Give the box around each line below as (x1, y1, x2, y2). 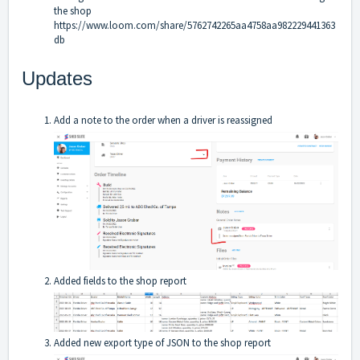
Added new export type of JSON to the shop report (54, 336, 271, 350)
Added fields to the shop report (54, 274, 186, 288)
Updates (22, 67, 92, 90)
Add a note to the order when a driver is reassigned (54, 113, 275, 128)
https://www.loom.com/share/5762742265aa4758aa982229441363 (54, 18, 335, 33)
